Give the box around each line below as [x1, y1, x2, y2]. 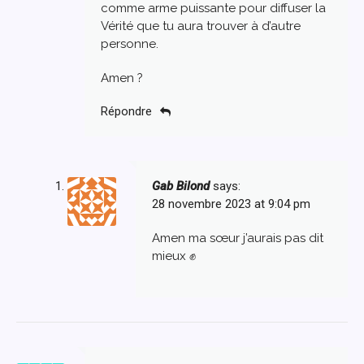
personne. [101, 37, 158, 52]
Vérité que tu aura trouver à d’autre [101, 19, 301, 34]
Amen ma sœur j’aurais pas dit [151, 231, 323, 246]
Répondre [101, 104, 152, 119]
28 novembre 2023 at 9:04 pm [151, 197, 310, 212]
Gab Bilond [151, 179, 210, 194]
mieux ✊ [151, 249, 196, 264]
